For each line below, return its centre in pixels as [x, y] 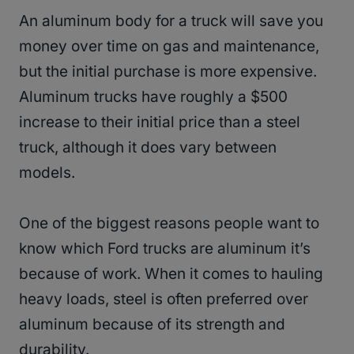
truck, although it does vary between [148, 148]
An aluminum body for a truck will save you [171, 21]
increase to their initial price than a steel [160, 122]
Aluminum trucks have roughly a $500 [153, 97]
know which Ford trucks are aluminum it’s [165, 249]
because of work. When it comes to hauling [171, 274]
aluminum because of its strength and [152, 325]
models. [47, 173]
